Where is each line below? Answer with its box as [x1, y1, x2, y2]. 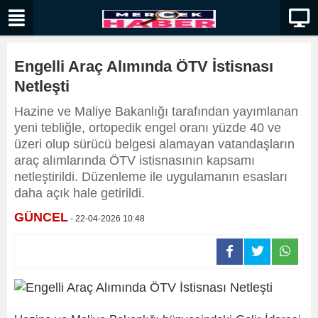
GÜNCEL [14, 210, 68, 224]
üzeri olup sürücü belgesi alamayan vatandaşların [14, 137, 295, 151]
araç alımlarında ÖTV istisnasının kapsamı [14, 153, 255, 168]
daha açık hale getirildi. [14, 186, 145, 200]
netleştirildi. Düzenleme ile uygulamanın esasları [14, 170, 287, 184]
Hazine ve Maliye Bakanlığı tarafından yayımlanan [14, 104, 298, 119]
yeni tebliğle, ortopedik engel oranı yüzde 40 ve [14, 121, 281, 135]
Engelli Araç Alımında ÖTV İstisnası [14, 57, 273, 75]
